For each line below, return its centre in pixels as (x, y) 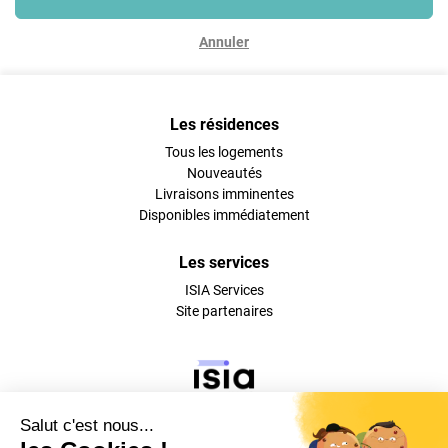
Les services (224, 262)
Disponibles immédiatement (224, 215)
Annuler (224, 42)
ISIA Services (224, 290)
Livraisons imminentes (224, 194)
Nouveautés (224, 173)
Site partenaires (224, 311)
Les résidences (224, 124)
